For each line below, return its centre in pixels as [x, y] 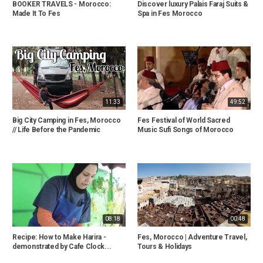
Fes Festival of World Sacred [184, 121]
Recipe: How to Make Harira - [59, 237]
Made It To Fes [36, 13]
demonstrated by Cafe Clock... [62, 247]
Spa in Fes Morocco [170, 13]
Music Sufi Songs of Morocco [186, 130]
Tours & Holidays [165, 247]
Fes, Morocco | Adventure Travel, [192, 237]
